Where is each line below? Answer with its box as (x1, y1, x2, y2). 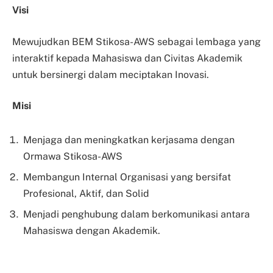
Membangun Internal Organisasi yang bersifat (23, 171, 231, 183)
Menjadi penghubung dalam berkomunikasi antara (23, 208, 250, 221)
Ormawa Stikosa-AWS (23, 151, 122, 163)
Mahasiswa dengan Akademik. (23, 225, 160, 237)
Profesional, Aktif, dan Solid (23, 188, 149, 200)
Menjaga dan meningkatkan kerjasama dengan (23, 134, 235, 146)
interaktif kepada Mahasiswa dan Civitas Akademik (12, 52, 243, 64)
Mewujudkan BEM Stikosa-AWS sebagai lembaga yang (12, 35, 261, 48)
